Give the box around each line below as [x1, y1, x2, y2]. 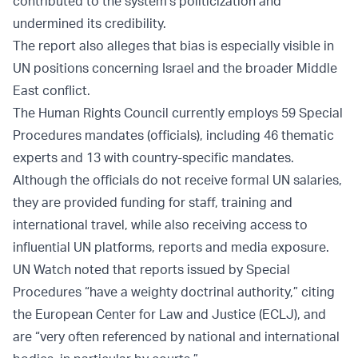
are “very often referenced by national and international [13, 328, 340, 345]
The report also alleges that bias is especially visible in [13, 38, 334, 54]
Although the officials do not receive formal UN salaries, [13, 172, 342, 189]
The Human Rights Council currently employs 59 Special [13, 105, 343, 121]
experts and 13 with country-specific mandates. [13, 149, 294, 166]
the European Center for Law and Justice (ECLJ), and [13, 306, 326, 323]
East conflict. [13, 82, 90, 99]
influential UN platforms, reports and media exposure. [13, 239, 329, 256]
